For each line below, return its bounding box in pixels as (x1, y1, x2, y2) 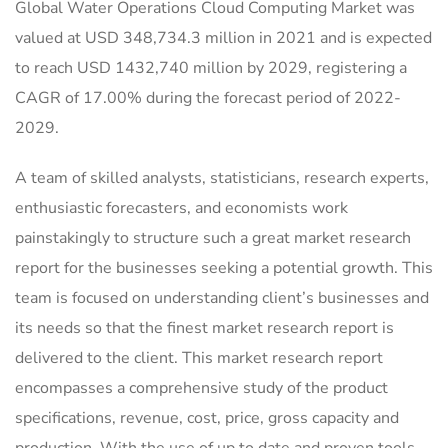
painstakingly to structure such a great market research (15, 227, 411, 250)
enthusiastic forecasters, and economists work (15, 197, 348, 220)
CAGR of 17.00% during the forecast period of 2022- (15, 87, 401, 110)
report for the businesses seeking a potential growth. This (15, 257, 433, 280)
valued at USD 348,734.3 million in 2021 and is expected (15, 27, 432, 50)
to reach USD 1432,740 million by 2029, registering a (15, 57, 407, 80)
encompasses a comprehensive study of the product (15, 377, 388, 400)
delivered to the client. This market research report (15, 347, 383, 370)
